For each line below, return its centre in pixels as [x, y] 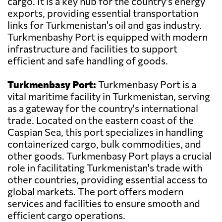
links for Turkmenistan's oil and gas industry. [105, 25]
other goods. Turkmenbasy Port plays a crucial [110, 156]
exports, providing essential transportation [103, 13]
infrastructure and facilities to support [92, 49]
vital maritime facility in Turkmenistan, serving [109, 96]
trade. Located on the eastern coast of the [101, 120]
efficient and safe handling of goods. [88, 61]
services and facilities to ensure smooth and [104, 203]
